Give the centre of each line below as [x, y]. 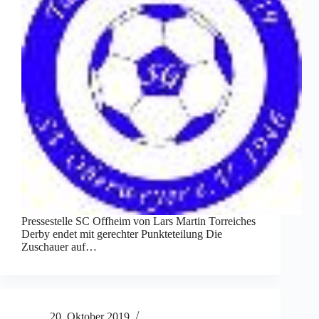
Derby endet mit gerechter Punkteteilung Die [122, 234]
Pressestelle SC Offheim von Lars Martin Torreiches [138, 221]
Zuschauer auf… [59, 246]
